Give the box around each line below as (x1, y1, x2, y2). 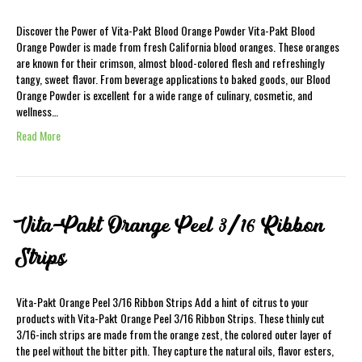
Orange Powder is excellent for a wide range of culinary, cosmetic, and (16, 86, 313, 103)
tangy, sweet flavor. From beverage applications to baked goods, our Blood (16, 70, 330, 87)
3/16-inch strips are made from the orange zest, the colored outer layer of (16, 326, 332, 343)
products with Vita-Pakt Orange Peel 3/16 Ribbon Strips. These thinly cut (16, 309, 325, 326)
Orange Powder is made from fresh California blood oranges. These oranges (16, 38, 339, 55)
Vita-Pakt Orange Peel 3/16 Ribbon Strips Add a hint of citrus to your (16, 293, 309, 310)
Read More (16, 127, 61, 144)
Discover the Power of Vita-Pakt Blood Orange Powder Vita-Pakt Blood (16, 22, 315, 39)
